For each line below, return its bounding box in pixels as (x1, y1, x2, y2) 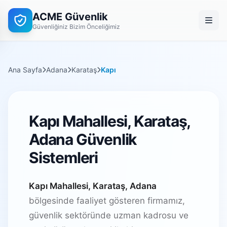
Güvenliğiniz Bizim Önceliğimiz (32, 23, 120, 30)
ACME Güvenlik (32, 11, 108, 23)
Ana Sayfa (8, 65, 42, 74)
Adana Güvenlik (29, 130, 137, 148)
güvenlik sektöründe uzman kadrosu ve (29, 210, 188, 220)
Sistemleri (29, 148, 98, 167)
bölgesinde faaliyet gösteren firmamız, (29, 196, 185, 206)
